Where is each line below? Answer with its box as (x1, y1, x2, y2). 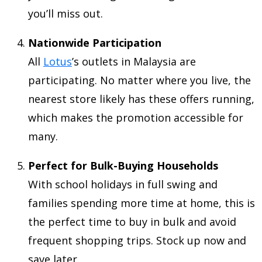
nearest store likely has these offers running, (28, 92, 254, 106)
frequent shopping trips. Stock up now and (28, 233, 246, 247)
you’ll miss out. (28, 6, 103, 20)
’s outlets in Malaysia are (72, 54, 196, 68)
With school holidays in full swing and (28, 177, 218, 191)
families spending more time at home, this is (28, 196, 255, 210)
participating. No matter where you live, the (28, 73, 251, 87)
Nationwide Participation (28, 36, 161, 50)
